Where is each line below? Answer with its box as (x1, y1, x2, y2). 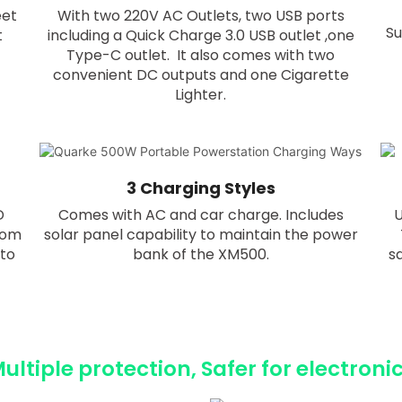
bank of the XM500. (132, 244, 269, 266)
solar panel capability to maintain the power (43, 224, 358, 246)
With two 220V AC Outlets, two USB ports (57, 5, 345, 27)
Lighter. (175, 84, 227, 106)
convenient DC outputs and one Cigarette (52, 65, 349, 86)
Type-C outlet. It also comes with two (66, 45, 336, 66)
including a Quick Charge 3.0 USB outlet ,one (47, 25, 354, 47)
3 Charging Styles (126, 176, 275, 199)
